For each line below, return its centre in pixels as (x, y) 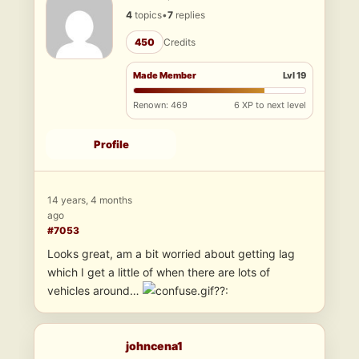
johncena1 (154, 346)
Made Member (165, 76)
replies (189, 15)
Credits (179, 42)
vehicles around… (95, 291)
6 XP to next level (270, 105)
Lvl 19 (294, 76)
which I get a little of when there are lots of (159, 272)
